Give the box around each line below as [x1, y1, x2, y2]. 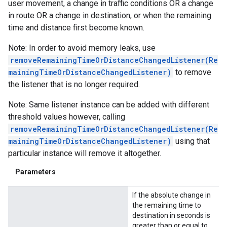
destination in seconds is [132, 211, 210, 219]
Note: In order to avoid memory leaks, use [8, 43, 156, 53]
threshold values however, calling [8, 112, 125, 122]
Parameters [15, 167, 56, 176]
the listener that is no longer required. [8, 80, 140, 90]
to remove [173, 67, 211, 78]
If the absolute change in [132, 191, 211, 199]
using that [173, 136, 210, 146]
